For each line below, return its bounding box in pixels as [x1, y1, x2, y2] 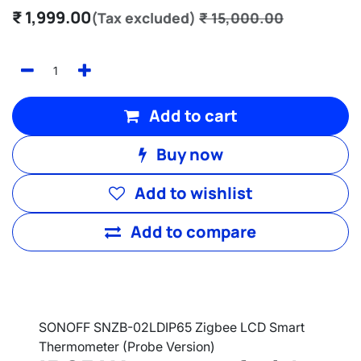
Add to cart [145, 104, 238, 127]
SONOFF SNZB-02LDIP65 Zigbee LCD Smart [39, 318, 305, 335]
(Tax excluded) [91, 7, 196, 27]
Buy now [152, 143, 223, 165]
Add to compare [131, 220, 256, 243]
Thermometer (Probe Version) [39, 338, 215, 355]
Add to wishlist [134, 181, 253, 204]
